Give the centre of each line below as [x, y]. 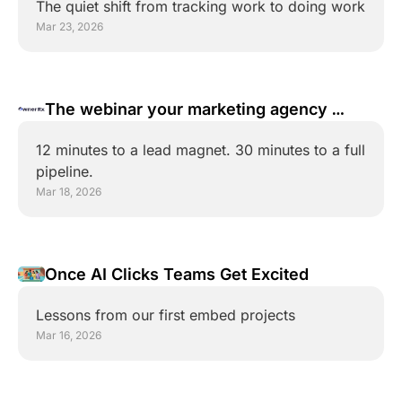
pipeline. [65, 171]
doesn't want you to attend [149, 133]
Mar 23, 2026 [70, 26]
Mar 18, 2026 [69, 192]
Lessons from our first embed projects [166, 315]
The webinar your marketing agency [186, 109]
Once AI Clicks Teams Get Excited [177, 274]
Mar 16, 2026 [69, 335]
